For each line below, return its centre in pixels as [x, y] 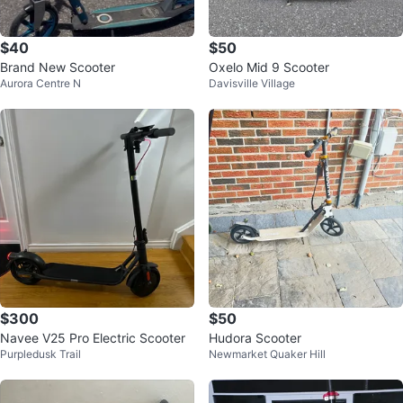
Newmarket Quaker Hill [267, 354]
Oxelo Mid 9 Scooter [269, 67]
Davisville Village [252, 83]
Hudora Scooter [255, 338]
